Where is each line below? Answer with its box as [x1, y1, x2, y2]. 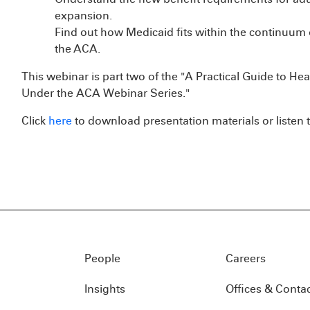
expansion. [55, 9, 112, 22]
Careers [226, 252, 266, 265]
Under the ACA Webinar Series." [21, 86, 190, 100]
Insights [84, 282, 125, 295]
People [84, 252, 120, 265]
